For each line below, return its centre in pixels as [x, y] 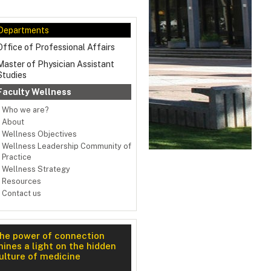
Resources [21, 181]
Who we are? [25, 110]
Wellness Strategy [36, 169]
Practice [17, 157]
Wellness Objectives [39, 134]
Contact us [21, 194]
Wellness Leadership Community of [67, 146]
